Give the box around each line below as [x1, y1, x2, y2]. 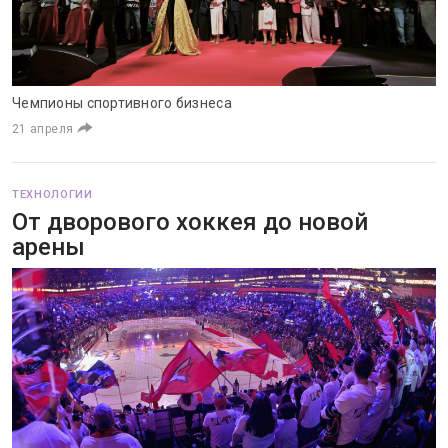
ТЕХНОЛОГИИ [12, 188, 93, 201]
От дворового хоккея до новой [12, 208, 368, 236]
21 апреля [12, 122, 74, 136]
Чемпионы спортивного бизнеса [12, 95, 232, 111]
